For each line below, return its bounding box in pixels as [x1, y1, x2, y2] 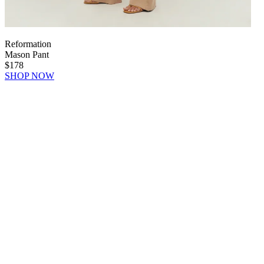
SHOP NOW [5, 70, 54, 81]
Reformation [5, 38, 51, 49]
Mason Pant [5, 49, 49, 60]
